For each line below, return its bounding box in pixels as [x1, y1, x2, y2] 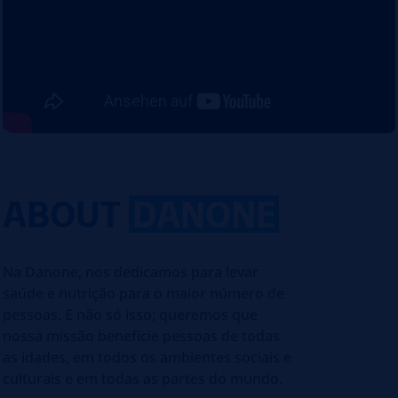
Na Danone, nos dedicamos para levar [3, 262, 259, 283]
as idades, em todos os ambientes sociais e [3, 347, 292, 368]
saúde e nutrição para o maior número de [3, 283, 285, 304]
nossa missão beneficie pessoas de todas [3, 326, 281, 346]
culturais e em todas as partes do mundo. [3, 369, 283, 389]
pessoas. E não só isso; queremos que [3, 305, 259, 325]
